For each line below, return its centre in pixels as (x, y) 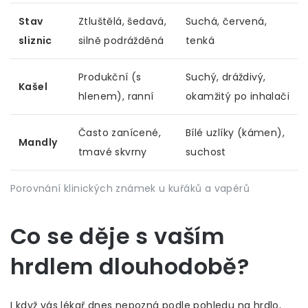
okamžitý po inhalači (238, 97)
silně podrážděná (121, 41)
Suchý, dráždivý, (226, 77)
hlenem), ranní (116, 97)
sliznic (35, 41)
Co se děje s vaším (118, 236)
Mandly (38, 143)
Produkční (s (110, 77)
